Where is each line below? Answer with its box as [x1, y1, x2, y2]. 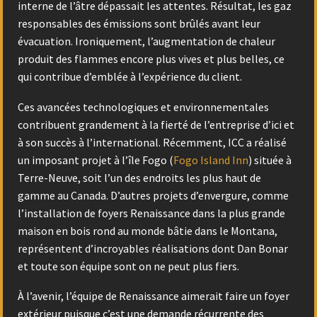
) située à [248, 152, 292, 167]
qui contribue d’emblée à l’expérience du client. [18, 69, 242, 84]
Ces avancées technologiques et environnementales [18, 99, 269, 114]
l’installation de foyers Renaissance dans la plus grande [18, 205, 285, 220]
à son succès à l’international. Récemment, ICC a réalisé [18, 134, 287, 149]
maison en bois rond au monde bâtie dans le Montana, [18, 223, 277, 238]
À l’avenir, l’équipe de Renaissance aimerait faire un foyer [18, 289, 289, 304]
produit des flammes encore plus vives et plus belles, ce [18, 52, 284, 67]
